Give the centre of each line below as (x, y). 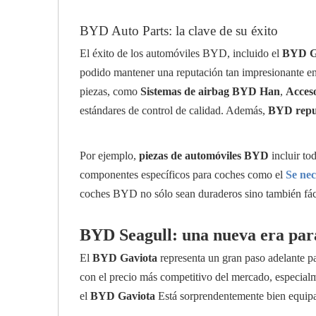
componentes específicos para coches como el (183, 175)
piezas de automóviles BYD (204, 156)
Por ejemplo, (109, 156)
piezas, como (110, 91)
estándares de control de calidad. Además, (174, 110)
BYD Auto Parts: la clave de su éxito (179, 31)
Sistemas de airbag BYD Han (210, 91)
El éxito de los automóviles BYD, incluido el (181, 53)
